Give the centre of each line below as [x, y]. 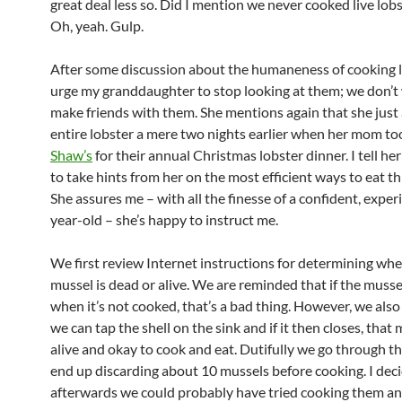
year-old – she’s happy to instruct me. [164, 219]
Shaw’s [71, 155]
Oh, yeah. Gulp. [97, 26]
